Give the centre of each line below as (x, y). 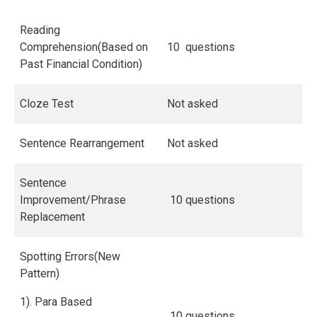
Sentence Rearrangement (82, 143)
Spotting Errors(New (70, 256)
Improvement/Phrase (73, 200)
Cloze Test (47, 103)
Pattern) (40, 273)
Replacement (52, 217)
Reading (40, 30)
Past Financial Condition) (81, 64)
